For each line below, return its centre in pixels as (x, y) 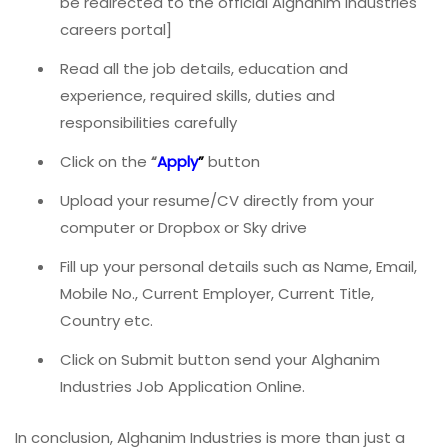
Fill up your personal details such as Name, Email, (238, 266)
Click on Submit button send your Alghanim (220, 359)
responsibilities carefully (148, 122)
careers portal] (116, 29)
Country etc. (106, 320)
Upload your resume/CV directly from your (217, 200)
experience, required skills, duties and (197, 95)
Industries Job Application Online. (182, 386)
